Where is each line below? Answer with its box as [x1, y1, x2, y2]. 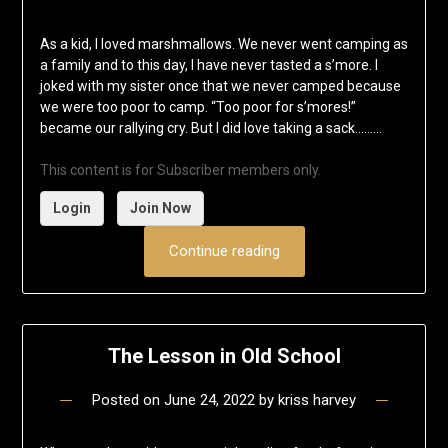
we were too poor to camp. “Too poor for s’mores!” [39, 98, 356, 115]
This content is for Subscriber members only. [39, 161, 321, 178]
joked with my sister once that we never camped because [39, 77, 401, 94]
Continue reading [168, 241, 280, 260]
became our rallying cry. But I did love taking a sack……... [39, 119, 382, 136]
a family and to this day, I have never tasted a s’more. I [39, 56, 378, 73]
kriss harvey [278, 391, 356, 410]
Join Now [129, 199, 191, 216]
